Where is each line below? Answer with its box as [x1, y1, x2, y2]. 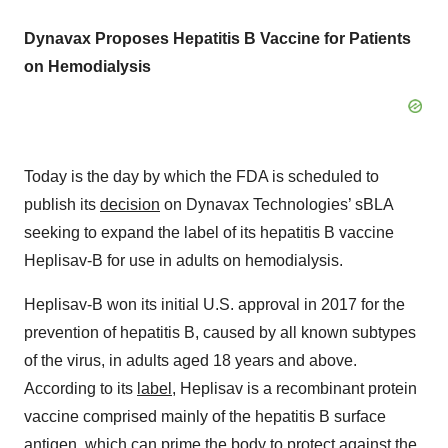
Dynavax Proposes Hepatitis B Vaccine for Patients [24, 30, 411, 48]
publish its [24, 196, 100, 214]
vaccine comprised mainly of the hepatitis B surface [24, 408, 386, 426]
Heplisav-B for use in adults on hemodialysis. [24, 252, 343, 270]
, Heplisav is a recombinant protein [172, 380, 417, 398]
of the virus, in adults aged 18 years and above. [24, 352, 357, 370]
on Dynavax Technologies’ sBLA [160, 196, 393, 214]
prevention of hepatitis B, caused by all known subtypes [24, 324, 416, 342]
